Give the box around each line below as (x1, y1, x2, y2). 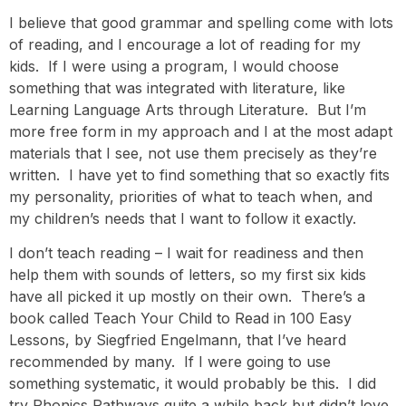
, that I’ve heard (237, 330, 346, 349)
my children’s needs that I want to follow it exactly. (9, 208, 356, 227)
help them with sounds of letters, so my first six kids (9, 265, 366, 284)
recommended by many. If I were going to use (9, 352, 331, 371)
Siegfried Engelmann (96, 330, 237, 349)
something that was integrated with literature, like (9, 78, 345, 97)
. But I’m (304, 100, 366, 119)
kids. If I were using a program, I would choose (9, 56, 339, 75)
